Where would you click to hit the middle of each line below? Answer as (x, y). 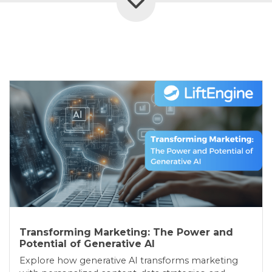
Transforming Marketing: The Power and (126, 232)
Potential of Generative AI (87, 244)
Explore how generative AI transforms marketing (129, 260)
